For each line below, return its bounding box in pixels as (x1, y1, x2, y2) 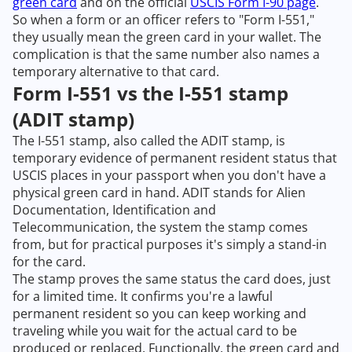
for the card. (13, 253, 86, 270)
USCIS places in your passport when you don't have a (13, 167, 326, 184)
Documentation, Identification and (13, 201, 216, 218)
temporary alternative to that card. (13, 63, 219, 80)
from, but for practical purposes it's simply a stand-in (13, 236, 327, 253)
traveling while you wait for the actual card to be (13, 322, 297, 339)
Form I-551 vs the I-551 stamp (13, 80, 288, 106)
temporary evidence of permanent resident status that (13, 149, 337, 167)
